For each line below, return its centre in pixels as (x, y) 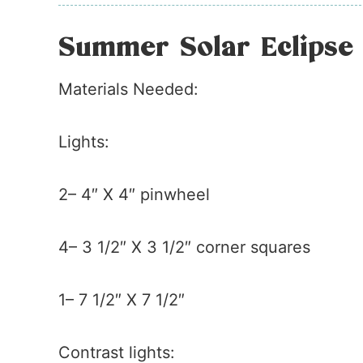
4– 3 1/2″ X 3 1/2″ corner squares (184, 247)
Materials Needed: (128, 89)
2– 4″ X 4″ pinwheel (134, 194)
